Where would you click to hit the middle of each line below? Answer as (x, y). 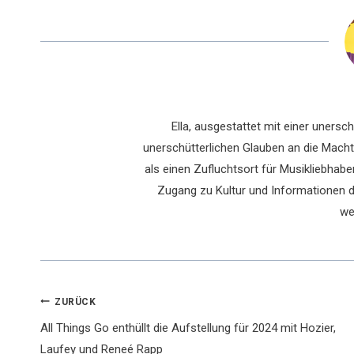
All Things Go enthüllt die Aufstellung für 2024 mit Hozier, (188, 328)
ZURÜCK (75, 301)
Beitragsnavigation (187, 311)
